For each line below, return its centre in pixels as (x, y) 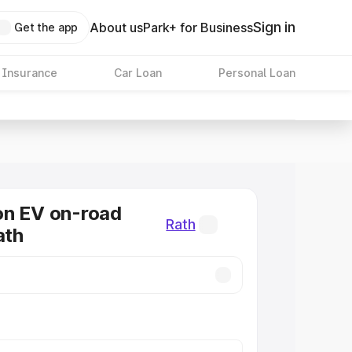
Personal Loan (257, 73)
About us (117, 27)
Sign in (274, 27)
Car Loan (137, 73)
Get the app (46, 27)
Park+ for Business (198, 27)
